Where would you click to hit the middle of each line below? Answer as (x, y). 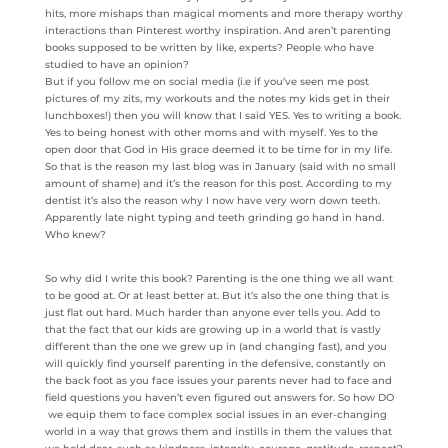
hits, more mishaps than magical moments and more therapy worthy (223, 13)
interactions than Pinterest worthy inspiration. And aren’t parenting (217, 30)
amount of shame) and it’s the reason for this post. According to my (218, 183)
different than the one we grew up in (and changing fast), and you (215, 346)
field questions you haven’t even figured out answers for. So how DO (219, 397)
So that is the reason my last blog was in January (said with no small (220, 166)
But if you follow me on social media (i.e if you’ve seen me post (206, 81)
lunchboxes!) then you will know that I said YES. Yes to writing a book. (222, 115)
